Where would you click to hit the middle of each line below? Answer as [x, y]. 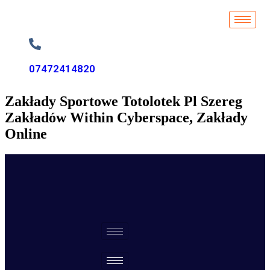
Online [26, 133]
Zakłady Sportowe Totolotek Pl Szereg [124, 101]
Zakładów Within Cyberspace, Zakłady [126, 117]
